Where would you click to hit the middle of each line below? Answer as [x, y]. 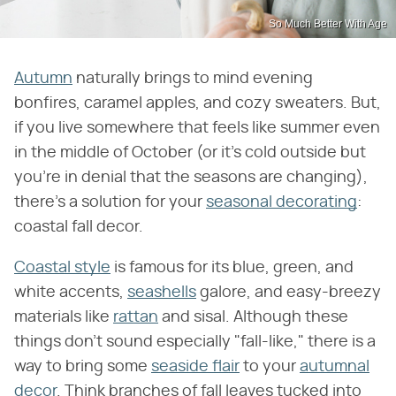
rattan [136, 317]
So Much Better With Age [328, 23]
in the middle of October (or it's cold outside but [190, 152]
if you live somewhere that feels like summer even [197, 128]
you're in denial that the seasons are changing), [191, 177]
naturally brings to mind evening [193, 78]
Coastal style [62, 267]
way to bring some [83, 366]
